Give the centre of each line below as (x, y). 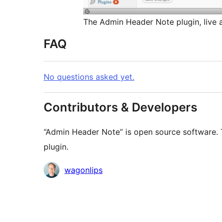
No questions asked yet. (89, 77)
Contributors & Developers (120, 108)
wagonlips (83, 170)
